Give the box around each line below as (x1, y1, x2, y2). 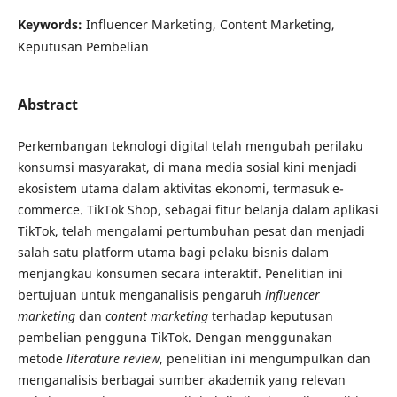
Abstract (17, 95, 78, 114)
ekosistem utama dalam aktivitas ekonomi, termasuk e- (17, 180, 344, 198)
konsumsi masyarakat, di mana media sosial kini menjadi (17, 159, 357, 176)
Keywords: (17, 15, 86, 33)
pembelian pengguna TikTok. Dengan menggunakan (17, 329, 332, 346)
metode (17, 350, 66, 368)
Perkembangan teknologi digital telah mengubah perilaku (17, 137, 363, 155)
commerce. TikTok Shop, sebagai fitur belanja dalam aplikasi (17, 201, 378, 219)
